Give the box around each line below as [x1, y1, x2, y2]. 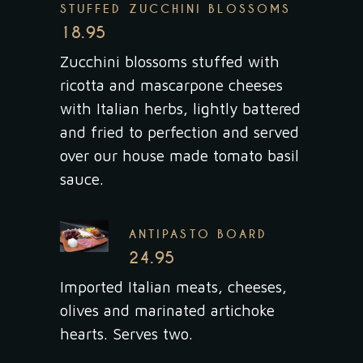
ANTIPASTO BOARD [129, 227, 268, 242]
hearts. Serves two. [60, 325, 193, 344]
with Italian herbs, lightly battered [60, 100, 301, 118]
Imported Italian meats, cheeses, [60, 278, 287, 297]
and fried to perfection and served [60, 123, 299, 142]
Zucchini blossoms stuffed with [60, 53, 280, 71]
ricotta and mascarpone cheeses [60, 76, 283, 95]
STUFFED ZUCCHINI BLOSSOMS [60, 2, 292, 17]
